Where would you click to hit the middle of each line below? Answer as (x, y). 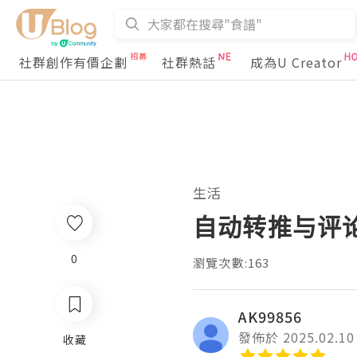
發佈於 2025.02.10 (296, 337)
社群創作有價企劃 (73, 62)
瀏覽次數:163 (231, 263)
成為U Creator (296, 62)
